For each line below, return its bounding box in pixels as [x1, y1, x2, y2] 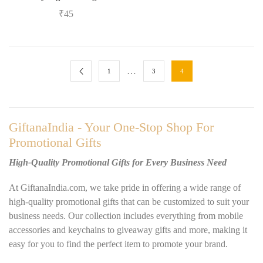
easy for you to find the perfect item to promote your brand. [9, 238, 228, 249]
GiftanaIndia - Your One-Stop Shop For [9, 120, 214, 135]
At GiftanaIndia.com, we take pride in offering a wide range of [9, 182, 241, 193]
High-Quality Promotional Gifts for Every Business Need [9, 157, 227, 168]
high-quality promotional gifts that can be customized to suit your [9, 196, 249, 207]
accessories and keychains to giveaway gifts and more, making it [9, 224, 247, 235]
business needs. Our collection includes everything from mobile [9, 210, 243, 221]
